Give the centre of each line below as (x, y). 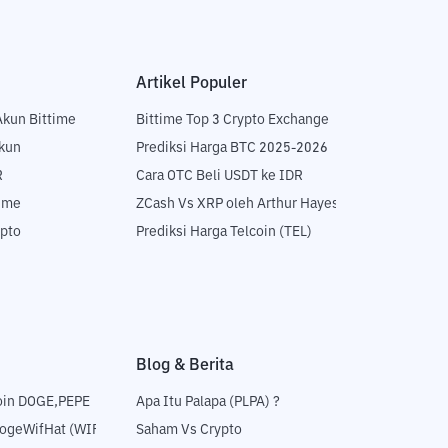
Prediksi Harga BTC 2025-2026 (232, 148)
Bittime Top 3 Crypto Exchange (232, 120)
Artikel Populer (191, 83)
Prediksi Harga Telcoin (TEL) (224, 232)
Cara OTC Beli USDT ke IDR (219, 176)
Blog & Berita (185, 365)
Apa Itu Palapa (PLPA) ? (208, 402)
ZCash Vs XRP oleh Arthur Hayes (237, 204)
